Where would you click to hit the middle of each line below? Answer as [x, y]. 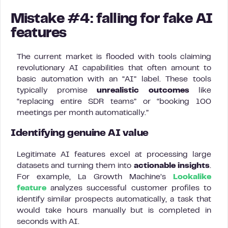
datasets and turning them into [75, 166]
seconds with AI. [48, 222]
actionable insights [172, 166]
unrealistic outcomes [143, 91]
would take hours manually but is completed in [114, 211]
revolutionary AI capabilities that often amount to [114, 68]
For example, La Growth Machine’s [95, 177]
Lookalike [192, 177]
